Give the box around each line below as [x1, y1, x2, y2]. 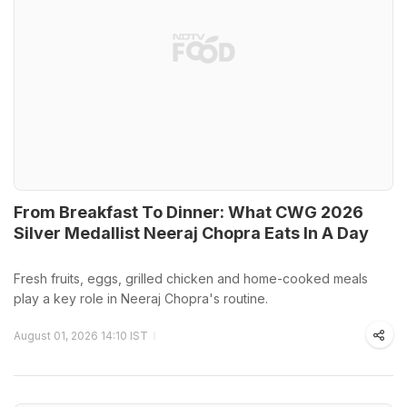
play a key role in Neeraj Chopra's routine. [14, 290, 268, 306]
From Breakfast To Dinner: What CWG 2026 [14, 202, 363, 222]
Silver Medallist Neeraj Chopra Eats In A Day [14, 223, 369, 243]
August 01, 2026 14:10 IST [14, 328, 148, 342]
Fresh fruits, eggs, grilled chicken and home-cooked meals [14, 270, 368, 286]
